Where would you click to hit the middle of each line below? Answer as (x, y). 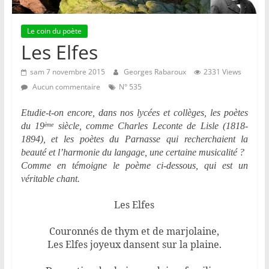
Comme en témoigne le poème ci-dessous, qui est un (134, 166)
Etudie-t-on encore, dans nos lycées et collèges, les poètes (134, 113)
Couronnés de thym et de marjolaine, (134, 231)
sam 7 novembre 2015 (67, 72)
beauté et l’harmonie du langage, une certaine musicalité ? (132, 153)
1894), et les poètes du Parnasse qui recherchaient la (134, 139)
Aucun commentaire (65, 87)
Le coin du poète (54, 31)
